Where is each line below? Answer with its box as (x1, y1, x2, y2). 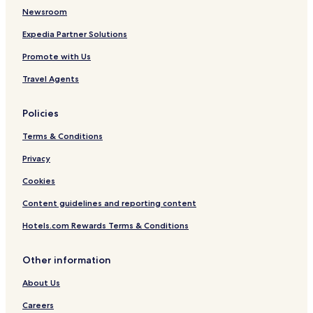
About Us (22, 277, 60, 289)
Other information (22, 254, 111, 267)
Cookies (22, 175, 55, 187)
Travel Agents (22, 73, 79, 85)
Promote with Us (22, 51, 91, 62)
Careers (22, 300, 54, 311)
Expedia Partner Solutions (22, 29, 127, 40)
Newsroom (22, 6, 67, 17)
